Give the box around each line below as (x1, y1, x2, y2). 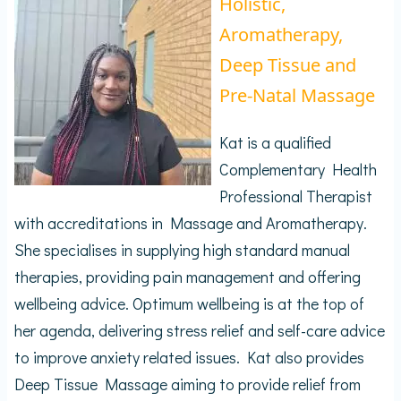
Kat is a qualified (219, 131, 331, 153)
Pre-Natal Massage (219, 82, 375, 107)
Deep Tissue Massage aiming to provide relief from (14, 372, 361, 395)
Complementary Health (219, 158, 377, 180)
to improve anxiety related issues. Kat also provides (14, 346, 364, 368)
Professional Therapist (219, 184, 372, 207)
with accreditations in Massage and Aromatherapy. (14, 211, 367, 234)
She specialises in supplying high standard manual (14, 238, 350, 260)
